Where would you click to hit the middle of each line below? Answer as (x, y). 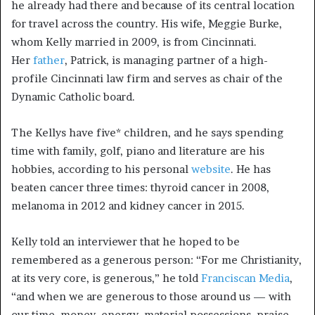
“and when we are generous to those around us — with (151, 297)
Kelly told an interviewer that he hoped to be (126, 242)
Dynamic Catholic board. (73, 97)
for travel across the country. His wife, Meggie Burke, (147, 24)
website (211, 169)
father (49, 60)
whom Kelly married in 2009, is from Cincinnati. (134, 42)
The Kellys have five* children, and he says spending (147, 133)
